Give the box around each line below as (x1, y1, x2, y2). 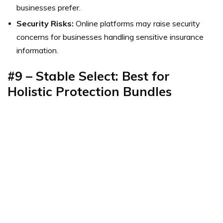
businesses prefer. (16, 2, 81, 12)
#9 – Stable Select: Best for (7, 68, 170, 84)
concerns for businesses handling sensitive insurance (16, 31, 204, 42)
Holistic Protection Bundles (7, 83, 172, 99)
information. (16, 45, 58, 55)
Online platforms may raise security (74, 18, 200, 28)
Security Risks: (16, 18, 74, 28)
